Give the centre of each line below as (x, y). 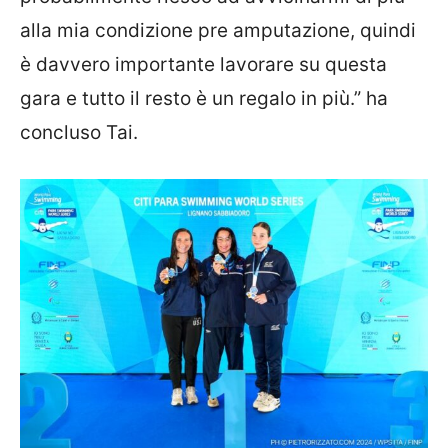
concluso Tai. (79, 132)
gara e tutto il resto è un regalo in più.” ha (204, 98)
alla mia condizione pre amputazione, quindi (218, 30)
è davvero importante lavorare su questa (203, 64)
